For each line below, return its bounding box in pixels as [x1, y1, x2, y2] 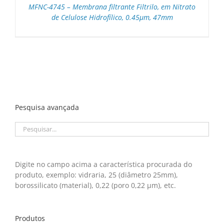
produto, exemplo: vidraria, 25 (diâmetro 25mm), [15, 169, 178, 179]
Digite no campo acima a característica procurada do [15, 159, 192, 169]
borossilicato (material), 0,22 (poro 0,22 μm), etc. [15, 180, 176, 190]
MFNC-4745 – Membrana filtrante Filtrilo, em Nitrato [28, 2, 195, 12]
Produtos [15, 213, 45, 223]
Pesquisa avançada [15, 102, 79, 112]
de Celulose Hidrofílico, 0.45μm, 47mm [51, 12, 173, 22]
